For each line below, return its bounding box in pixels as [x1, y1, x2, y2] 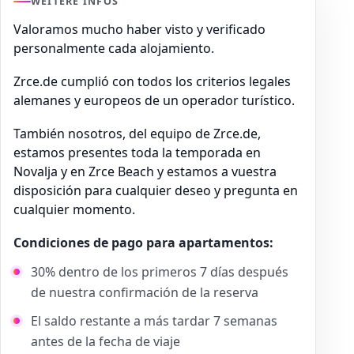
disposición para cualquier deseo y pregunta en [13, 182, 298, 200]
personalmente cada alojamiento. [13, 40, 214, 58]
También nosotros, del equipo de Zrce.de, [13, 125, 261, 143]
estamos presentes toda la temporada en [13, 144, 261, 162]
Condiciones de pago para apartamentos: [13, 234, 277, 252]
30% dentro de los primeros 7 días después [31, 263, 288, 281]
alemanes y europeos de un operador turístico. [13, 92, 298, 110]
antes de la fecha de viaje [31, 333, 180, 351]
